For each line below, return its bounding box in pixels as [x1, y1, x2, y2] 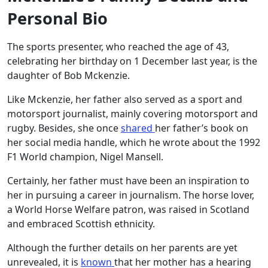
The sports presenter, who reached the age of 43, [7, 40, 229, 54]
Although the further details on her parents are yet [7, 241, 237, 255]
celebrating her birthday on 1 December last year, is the [7, 54, 257, 68]
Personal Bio [7, 7, 108, 30]
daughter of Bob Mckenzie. [7, 69, 132, 83]
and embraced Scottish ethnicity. [7, 217, 155, 231]
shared [121, 121, 155, 135]
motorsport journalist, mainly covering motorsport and [7, 107, 258, 121]
